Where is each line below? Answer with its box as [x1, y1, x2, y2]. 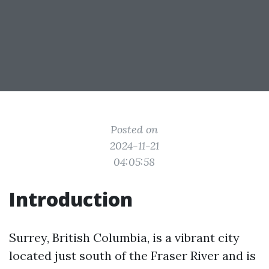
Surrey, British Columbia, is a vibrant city [9, 230, 240, 245]
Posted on [110, 122, 159, 136]
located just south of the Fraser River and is [9, 248, 256, 263]
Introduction [9, 186, 133, 212]
